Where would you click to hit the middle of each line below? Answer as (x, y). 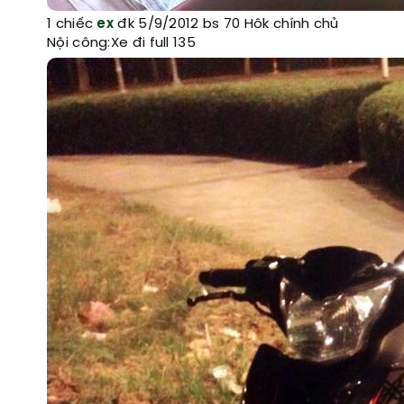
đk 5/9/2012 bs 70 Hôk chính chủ (226, 24)
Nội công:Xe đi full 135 (121, 43)
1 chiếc (72, 24)
